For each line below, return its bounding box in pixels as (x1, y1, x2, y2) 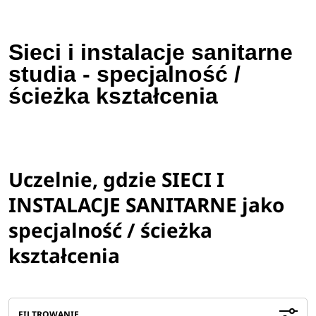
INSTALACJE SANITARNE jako (8, 190, 285, 218)
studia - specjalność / (8, 61, 241, 87)
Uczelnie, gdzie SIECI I (8, 165, 225, 193)
